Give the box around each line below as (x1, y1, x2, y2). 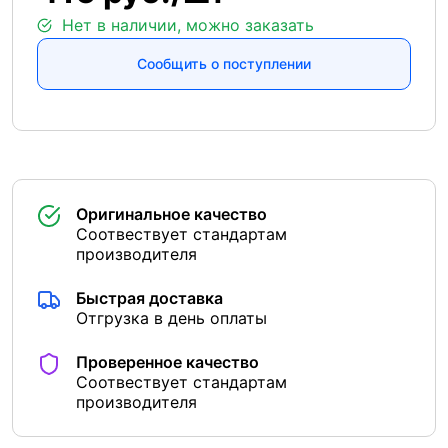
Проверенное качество (76, 352, 259, 373)
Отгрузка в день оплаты (76, 308, 267, 329)
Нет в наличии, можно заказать (62, 15, 314, 36)
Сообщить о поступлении (137, 55, 311, 73)
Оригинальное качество (76, 204, 267, 225)
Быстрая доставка (76, 288, 223, 309)
